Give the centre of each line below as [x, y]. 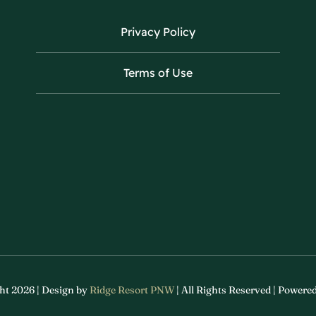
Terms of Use [158, 73]
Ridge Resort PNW [132, 290]
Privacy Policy [158, 32]
